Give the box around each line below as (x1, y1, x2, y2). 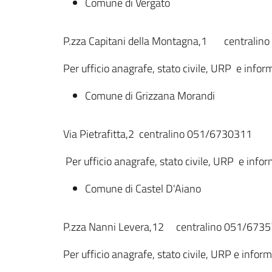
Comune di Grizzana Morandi (85, 87, 215, 104)
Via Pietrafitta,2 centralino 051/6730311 (63, 126, 252, 142)
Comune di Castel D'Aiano (85, 180, 201, 197)
